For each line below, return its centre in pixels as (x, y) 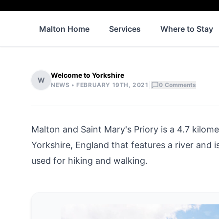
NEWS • (64, 85)
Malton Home (64, 29)
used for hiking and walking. (89, 160)
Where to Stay (187, 29)
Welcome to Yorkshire (88, 75)
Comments (180, 85)
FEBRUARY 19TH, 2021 (112, 85)
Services (125, 29)
